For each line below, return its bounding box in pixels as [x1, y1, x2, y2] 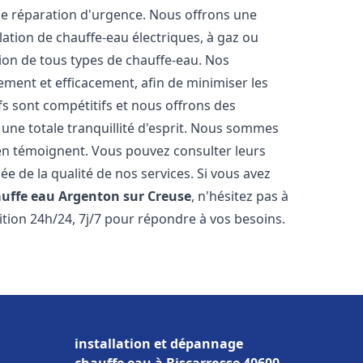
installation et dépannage [75, 335, 243, 352]
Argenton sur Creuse [58, 187, 192, 205]
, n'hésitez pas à [191, 187, 289, 205]
